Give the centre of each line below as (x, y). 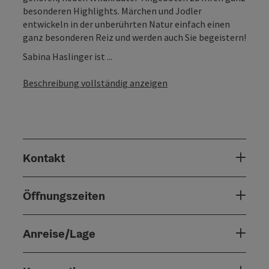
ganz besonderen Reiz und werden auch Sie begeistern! (134, 37)
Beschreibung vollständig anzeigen (95, 83)
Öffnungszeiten (64, 195)
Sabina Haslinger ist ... (68, 56)
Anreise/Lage (59, 233)
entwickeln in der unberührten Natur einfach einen (126, 24)
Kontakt (44, 158)
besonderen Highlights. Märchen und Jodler (112, 11)
